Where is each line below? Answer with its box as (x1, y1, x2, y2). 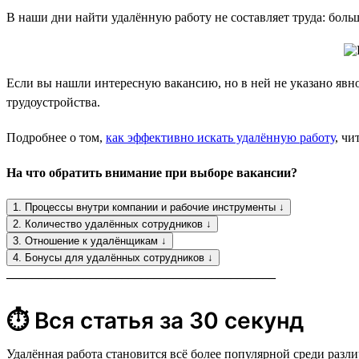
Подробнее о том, (6, 130, 106, 144)
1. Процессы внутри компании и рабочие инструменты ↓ (13, 200, 284, 213)
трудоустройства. (6, 95, 100, 109)
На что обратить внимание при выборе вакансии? (6, 165, 297, 179)
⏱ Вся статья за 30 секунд (6, 306, 304, 334)
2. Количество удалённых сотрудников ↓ (13, 217, 212, 230)
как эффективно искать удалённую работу (106, 130, 335, 144)
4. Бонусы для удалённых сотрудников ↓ (13, 251, 213, 264)
